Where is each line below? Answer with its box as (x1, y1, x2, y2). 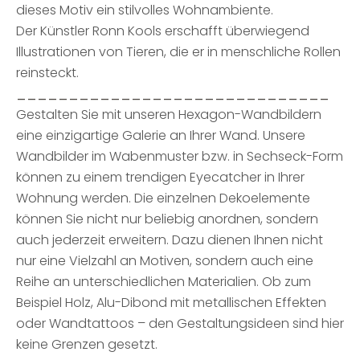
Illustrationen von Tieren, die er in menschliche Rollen (16, 43, 341, 61)
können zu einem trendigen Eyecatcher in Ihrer (16, 168, 305, 186)
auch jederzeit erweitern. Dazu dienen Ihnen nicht (16, 231, 323, 249)
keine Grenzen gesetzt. (16, 335, 157, 354)
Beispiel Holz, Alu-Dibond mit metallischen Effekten (16, 293, 326, 312)
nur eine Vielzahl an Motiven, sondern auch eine (16, 252, 313, 270)
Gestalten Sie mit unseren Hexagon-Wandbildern (16, 105, 321, 124)
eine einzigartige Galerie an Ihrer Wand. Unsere (16, 126, 305, 145)
